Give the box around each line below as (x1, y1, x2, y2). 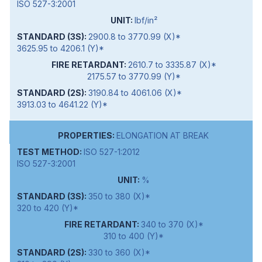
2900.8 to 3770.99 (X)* (88, 32, 181, 42)
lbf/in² (134, 15, 157, 26)
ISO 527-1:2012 (84, 147, 140, 157)
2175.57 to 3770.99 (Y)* (87, 71, 181, 82)
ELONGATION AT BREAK (116, 130, 209, 141)
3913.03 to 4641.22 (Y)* (17, 99, 108, 110)
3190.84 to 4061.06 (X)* (88, 88, 182, 98)
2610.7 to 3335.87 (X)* (127, 60, 216, 70)
